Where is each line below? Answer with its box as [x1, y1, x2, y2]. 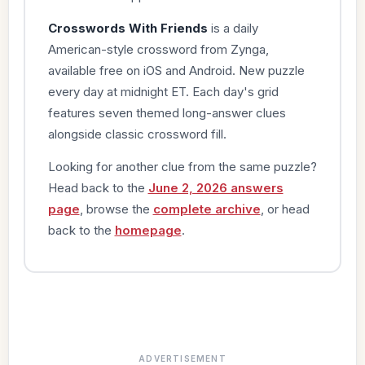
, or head [260, 200, 310, 217]
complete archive [152, 200, 261, 217]
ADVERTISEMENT [139, 354, 226, 363]
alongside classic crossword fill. [47, 125, 226, 142]
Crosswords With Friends [47, 20, 208, 36]
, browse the [79, 200, 153, 217]
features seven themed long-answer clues [47, 104, 286, 121]
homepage [114, 222, 182, 238]
